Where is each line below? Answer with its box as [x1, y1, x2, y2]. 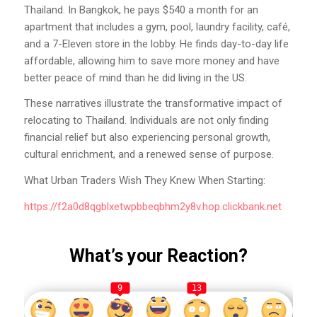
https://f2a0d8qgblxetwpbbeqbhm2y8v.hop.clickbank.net [23, 200, 282, 213]
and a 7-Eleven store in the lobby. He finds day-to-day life [23, 37, 289, 50]
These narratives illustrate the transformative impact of [23, 97, 282, 110]
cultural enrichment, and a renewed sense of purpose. [23, 148, 274, 161]
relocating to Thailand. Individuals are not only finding [23, 114, 269, 127]
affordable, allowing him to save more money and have [23, 54, 279, 67]
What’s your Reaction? [69, 245, 248, 266]
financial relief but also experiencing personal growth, [23, 131, 270, 144]
